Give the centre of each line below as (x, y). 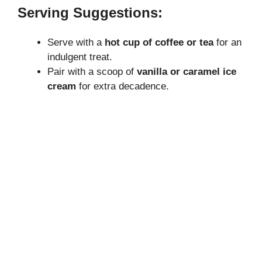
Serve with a (76, 42)
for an (227, 42)
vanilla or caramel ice (187, 71)
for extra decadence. (123, 86)
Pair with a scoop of (92, 71)
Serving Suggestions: (90, 12)
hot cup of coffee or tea (159, 42)
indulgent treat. (80, 57)
